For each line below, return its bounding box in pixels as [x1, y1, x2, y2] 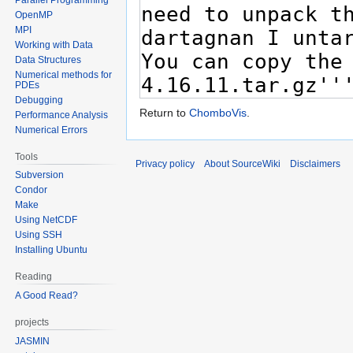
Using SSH [15, 229, 63, 241]
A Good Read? [15, 290, 79, 302]
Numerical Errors [15, 124, 88, 136]
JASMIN [15, 335, 50, 347]
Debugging [15, 94, 64, 106]
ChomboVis [189, 106, 247, 120]
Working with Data [15, 39, 94, 50]
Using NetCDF [15, 214, 78, 226]
